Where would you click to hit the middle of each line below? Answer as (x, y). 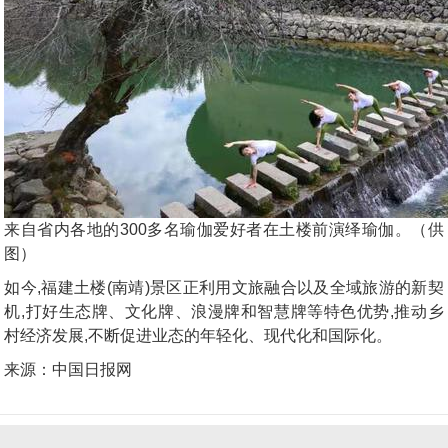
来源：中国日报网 (68, 369)
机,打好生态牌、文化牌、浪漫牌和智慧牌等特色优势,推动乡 (224, 311)
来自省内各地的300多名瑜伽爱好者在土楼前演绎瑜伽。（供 (224, 229)
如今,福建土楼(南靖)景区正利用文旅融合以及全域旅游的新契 (224, 287)
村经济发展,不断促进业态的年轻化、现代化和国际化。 (198, 335)
